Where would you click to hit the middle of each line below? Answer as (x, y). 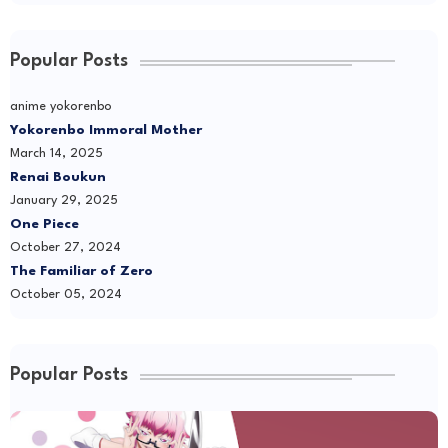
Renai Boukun (58, 177)
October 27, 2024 (65, 248)
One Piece (44, 224)
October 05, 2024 (66, 295)
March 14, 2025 (56, 154)
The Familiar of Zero (81, 271)
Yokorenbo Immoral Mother (106, 130)
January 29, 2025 (64, 201)
